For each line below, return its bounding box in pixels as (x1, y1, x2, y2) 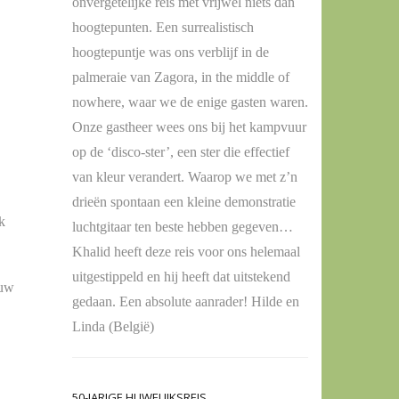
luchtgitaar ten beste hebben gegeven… (72, 219, 293, 235)
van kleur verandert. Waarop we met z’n (72, 169, 297, 185)
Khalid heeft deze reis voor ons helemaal (72, 244, 300, 260)
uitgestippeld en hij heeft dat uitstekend (72, 269, 290, 285)
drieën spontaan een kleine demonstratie (72, 194, 296, 210)
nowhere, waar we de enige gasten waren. (72, 94, 308, 110)
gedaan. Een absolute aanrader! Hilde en (72, 294, 299, 310)
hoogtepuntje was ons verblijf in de (72, 45, 269, 61)
